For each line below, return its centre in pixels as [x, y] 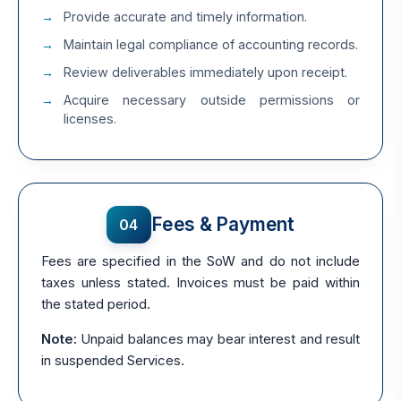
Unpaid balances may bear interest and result [218, 339]
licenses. [90, 119]
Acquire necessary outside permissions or [212, 100]
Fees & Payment [223, 225]
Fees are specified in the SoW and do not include [200, 261]
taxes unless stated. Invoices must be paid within [200, 283]
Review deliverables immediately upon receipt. [205, 73]
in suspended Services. [113, 361]
